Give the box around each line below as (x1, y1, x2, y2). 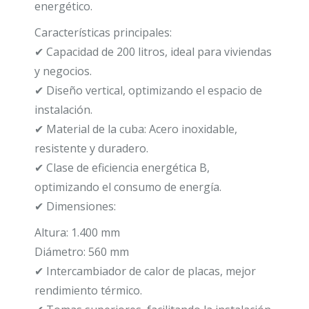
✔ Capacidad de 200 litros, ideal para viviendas (34, 43, 272, 59)
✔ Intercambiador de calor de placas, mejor (34, 263, 256, 279)
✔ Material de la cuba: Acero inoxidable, (34, 121, 237, 137)
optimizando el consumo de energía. (34, 179, 221, 195)
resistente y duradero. (34, 140, 148, 156)
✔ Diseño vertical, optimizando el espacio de (34, 82, 262, 98)
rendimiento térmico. (34, 282, 142, 298)
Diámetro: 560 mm (34, 243, 129, 259)
